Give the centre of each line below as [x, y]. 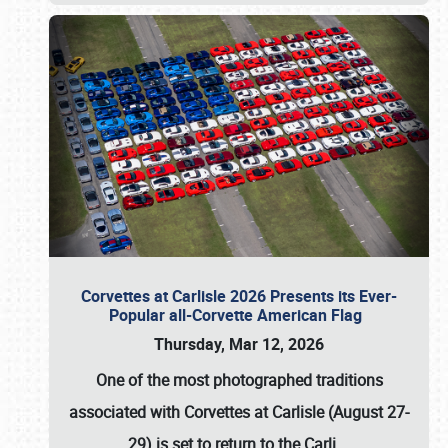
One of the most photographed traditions [239, 380]
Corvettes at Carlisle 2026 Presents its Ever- [239, 296]
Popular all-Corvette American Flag [239, 315]
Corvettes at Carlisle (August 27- [296, 412]
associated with [126, 412]
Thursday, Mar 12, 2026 [239, 344]
